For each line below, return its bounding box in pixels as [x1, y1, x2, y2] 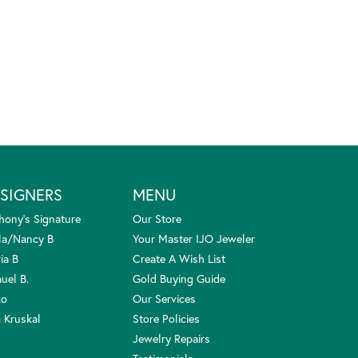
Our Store [133, 210, 181, 226]
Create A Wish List [133, 250, 225, 266]
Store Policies [133, 310, 200, 326]
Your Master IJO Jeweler [133, 230, 255, 246]
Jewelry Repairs [133, 330, 210, 346]
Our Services [133, 290, 196, 306]
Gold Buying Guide [133, 270, 225, 286]
